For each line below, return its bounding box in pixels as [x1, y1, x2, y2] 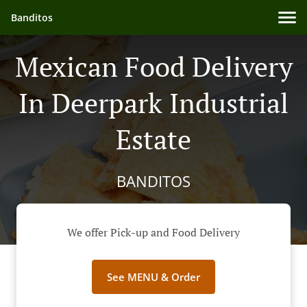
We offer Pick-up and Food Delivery [67, 225, 240, 241]
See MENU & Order [107, 270, 200, 284]
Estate [116, 121, 191, 157]
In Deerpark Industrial [19, 84, 288, 121]
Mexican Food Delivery [14, 48, 293, 84]
